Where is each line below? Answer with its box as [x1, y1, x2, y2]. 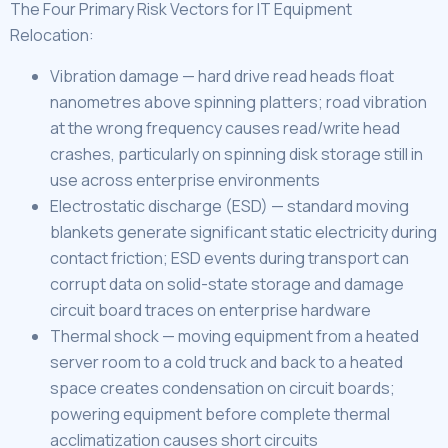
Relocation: [10, 24, 94, 47]
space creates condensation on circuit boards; [50, 376, 395, 399]
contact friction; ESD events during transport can [50, 246, 409, 269]
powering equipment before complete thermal [50, 402, 390, 425]
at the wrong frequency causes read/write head [50, 116, 400, 139]
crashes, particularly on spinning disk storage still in [50, 142, 423, 165]
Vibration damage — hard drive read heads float [50, 64, 394, 87]
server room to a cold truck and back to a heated [50, 350, 403, 373]
